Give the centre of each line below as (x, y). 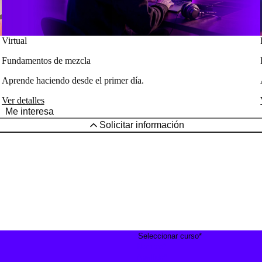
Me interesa (29, 111)
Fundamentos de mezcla (46, 61)
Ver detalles (23, 100)
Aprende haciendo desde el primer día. (73, 80)
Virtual (14, 41)
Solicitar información (142, 125)
